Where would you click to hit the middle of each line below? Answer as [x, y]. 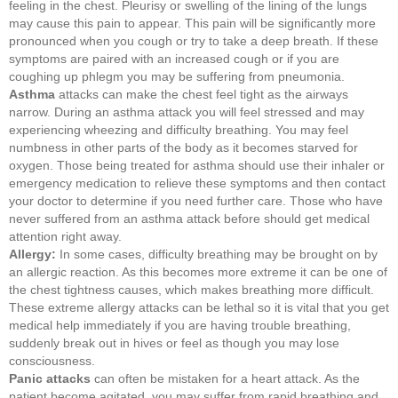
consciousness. [52, 360]
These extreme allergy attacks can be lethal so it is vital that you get [199, 307]
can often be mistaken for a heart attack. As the [225, 378]
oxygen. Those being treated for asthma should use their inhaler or [197, 165]
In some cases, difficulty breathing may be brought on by [217, 254]
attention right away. [65, 236]
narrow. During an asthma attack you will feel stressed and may [187, 111]
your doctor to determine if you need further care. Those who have [196, 200]
